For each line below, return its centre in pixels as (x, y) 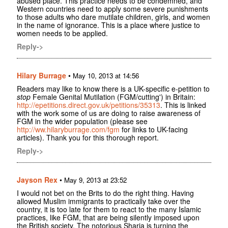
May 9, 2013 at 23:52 (95, 180)
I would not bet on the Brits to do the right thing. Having (105, 193)
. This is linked (183, 105)
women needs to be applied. (62, 33)
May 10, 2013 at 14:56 (106, 76)
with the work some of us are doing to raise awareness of (109, 113)
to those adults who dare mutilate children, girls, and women (113, 17)
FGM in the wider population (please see (82, 121)
